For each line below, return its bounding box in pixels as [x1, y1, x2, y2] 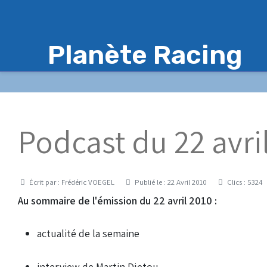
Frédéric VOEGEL [61, 176, 114, 187]
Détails [17, 176, 41, 187]
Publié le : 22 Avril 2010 [135, 176, 207, 187]
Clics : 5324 [227, 176, 263, 187]
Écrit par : [27, 176, 61, 187]
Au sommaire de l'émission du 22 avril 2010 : [18, 193, 217, 207]
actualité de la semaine [37, 226, 139, 240]
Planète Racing [48, 39, 243, 70]
